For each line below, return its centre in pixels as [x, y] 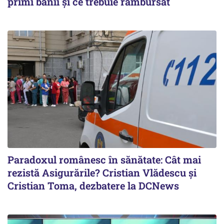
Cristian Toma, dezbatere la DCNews [93, 186]
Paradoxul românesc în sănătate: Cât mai [104, 160]
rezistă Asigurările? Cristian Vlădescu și [102, 173]
